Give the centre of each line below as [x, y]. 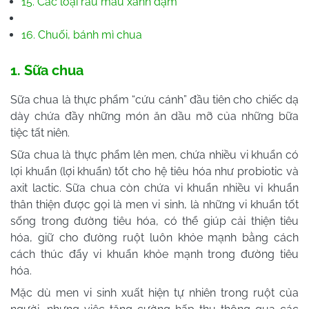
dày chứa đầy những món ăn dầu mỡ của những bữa [154, 116]
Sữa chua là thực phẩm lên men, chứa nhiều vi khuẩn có [154, 154]
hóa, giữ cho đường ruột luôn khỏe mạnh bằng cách [154, 237]
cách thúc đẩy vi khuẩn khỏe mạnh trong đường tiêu [154, 254]
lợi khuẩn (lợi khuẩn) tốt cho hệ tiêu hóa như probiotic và [154, 171]
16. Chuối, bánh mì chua [83, 34]
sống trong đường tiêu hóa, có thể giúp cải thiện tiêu [154, 221]
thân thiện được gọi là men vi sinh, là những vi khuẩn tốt [154, 204]
